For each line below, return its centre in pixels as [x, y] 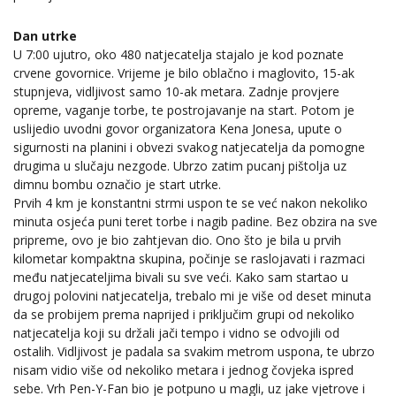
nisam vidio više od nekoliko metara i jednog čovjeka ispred [183, 369]
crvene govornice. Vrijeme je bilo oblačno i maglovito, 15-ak [184, 72]
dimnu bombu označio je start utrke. [117, 184]
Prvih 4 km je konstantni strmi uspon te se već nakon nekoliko [190, 202]
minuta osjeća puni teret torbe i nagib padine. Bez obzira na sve [195, 221]
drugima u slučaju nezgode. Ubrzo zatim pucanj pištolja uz [180, 165]
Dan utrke [45, 35]
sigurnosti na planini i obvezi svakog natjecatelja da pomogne [189, 147]
